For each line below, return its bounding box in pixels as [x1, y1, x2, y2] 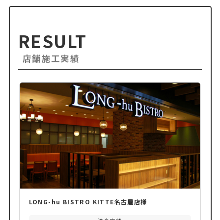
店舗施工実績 [22, 52, 80, 65]
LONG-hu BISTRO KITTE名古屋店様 [28, 197, 147, 206]
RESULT [18, 28, 87, 54]
